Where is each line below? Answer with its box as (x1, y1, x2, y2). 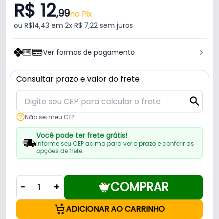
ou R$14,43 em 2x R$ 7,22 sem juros (14, 21, 133, 31)
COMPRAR (110, 179, 169, 196)
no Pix (70, 8, 92, 20)
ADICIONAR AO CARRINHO (66, 203, 165, 215)
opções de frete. (36, 147, 84, 155)
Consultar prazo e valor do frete (16, 73, 140, 85)
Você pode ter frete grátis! (36, 131, 127, 141)
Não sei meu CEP (25, 112, 74, 121)
